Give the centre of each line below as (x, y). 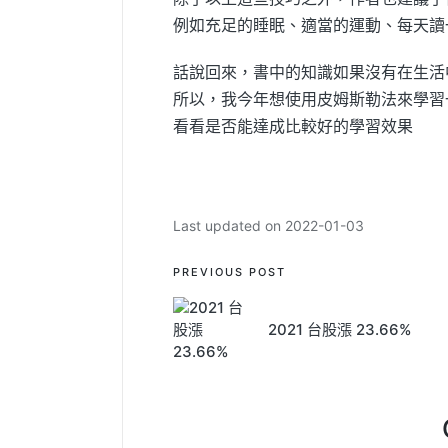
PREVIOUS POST (229, 272)
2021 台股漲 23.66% (339, 330)
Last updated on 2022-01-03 (268, 226)
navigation (246, 317)
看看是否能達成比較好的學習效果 (293, 126)
